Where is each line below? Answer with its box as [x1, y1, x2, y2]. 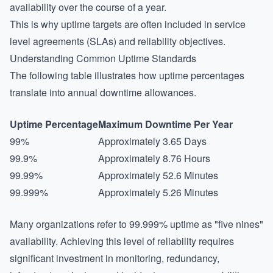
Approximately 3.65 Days [98, 134, 207, 148]
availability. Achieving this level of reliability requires [10, 234, 234, 248]
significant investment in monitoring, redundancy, [10, 251, 219, 265]
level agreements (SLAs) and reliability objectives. [10, 34, 225, 48]
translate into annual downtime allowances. [10, 85, 196, 99]
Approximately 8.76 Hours [98, 151, 210, 165]
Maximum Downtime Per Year [98, 117, 233, 131]
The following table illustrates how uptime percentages [10, 68, 244, 82]
